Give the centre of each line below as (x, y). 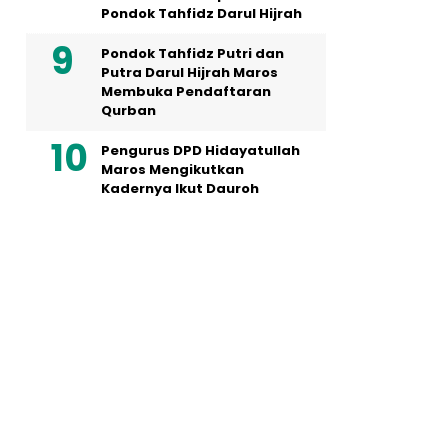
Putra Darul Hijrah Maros (189, 72)
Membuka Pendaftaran (186, 91)
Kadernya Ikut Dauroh (180, 188)
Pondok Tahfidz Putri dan (192, 53)
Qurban (128, 110)
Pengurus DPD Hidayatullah (200, 150)
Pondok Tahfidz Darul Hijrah (201, 13)
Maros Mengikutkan (172, 169)
